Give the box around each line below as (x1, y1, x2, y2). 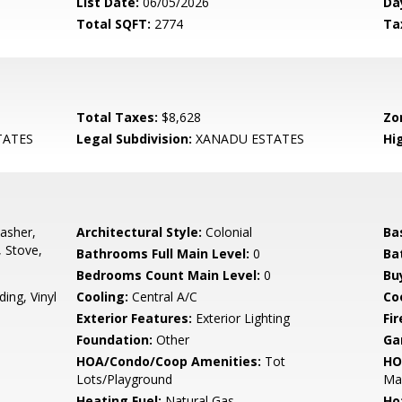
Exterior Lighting (192, 310, 291, 327)
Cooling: (76, 288, 129, 305)
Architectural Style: (76, 223, 203, 240)
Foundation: (76, 331, 153, 348)
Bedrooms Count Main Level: (76, 267, 261, 284)
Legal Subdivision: (76, 130, 193, 147)
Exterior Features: (76, 310, 193, 327)
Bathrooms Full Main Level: (76, 245, 250, 262)
